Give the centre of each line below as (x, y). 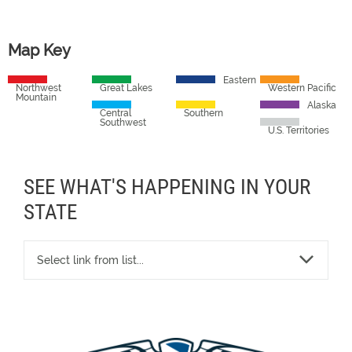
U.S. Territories (299, 130)
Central (115, 113)
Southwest (123, 123)
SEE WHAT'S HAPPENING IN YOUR (167, 187)
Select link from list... (90, 260)
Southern (203, 113)
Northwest (38, 88)
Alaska (322, 105)
